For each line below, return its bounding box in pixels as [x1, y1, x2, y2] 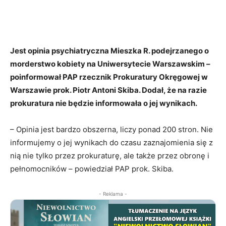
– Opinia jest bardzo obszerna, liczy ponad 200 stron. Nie [10, 125, 213, 135]
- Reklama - [99, 191, 127, 197]
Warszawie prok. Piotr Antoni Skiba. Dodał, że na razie [10, 85, 207, 95]
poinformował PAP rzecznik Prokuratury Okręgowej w [10, 72, 208, 82]
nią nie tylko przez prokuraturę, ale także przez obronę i [10, 151, 209, 161]
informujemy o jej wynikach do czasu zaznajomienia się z [10, 138, 213, 148]
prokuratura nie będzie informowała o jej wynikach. [10, 98, 197, 108]
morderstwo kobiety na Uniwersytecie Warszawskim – [10, 59, 210, 69]
